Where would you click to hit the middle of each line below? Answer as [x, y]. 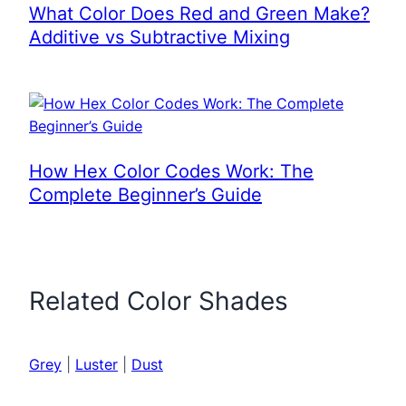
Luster [97, 364]
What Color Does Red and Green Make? [199, 14]
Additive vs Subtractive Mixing [159, 37]
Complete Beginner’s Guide [145, 195]
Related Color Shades [159, 301]
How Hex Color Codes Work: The [171, 171]
